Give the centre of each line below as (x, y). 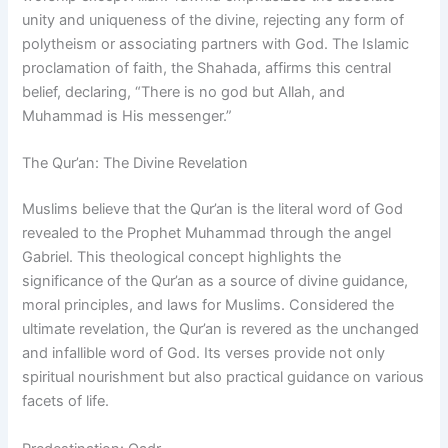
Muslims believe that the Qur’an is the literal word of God (213, 209)
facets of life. (66, 401)
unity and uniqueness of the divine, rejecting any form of (213, 19)
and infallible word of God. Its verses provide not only (204, 353)
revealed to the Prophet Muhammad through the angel (207, 233)
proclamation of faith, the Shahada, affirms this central (207, 67)
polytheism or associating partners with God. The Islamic (216, 43)
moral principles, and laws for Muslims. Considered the (208, 305)
